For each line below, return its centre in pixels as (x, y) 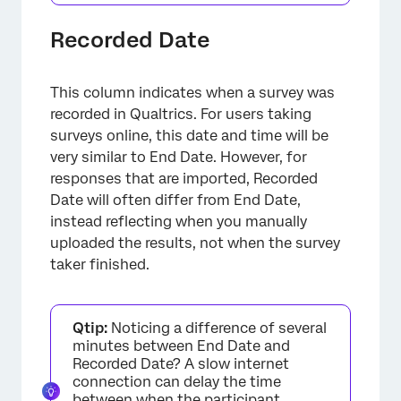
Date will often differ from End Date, (175, 200)
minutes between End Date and (181, 346)
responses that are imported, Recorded (184, 179)
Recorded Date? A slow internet (181, 364)
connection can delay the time (177, 382)
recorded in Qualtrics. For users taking (181, 114)
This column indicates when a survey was (192, 93)
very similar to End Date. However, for (179, 157)
